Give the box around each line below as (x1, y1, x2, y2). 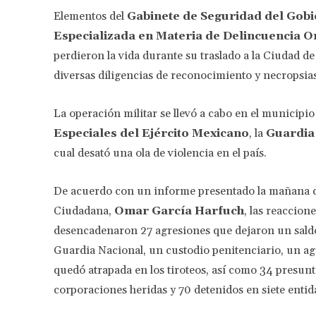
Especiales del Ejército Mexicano (54, 126, 249, 140)
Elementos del (54, 8, 127, 23)
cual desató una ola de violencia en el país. (54, 145, 267, 160)
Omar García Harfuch (111, 203, 244, 218)
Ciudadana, (54, 203, 111, 218)
